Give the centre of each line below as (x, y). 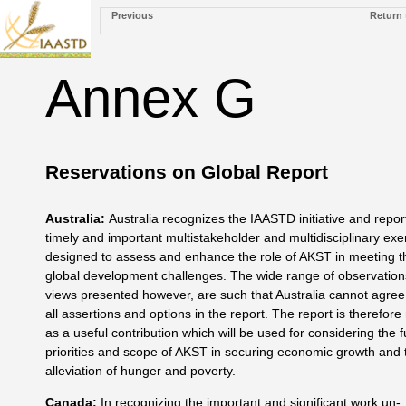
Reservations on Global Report (187, 172)
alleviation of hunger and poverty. (140, 371)
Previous (132, 15)
